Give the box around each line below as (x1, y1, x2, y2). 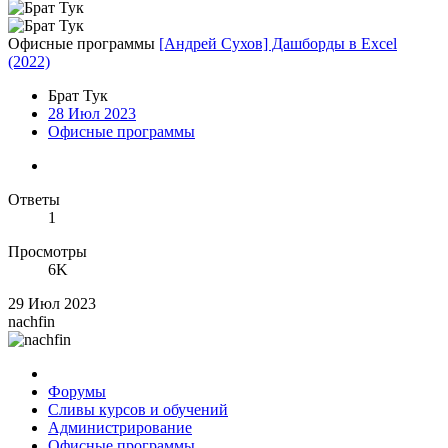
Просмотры (8, 242, 87, 260)
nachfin (8, 312, 55, 330)
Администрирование (48, 418, 192, 436)
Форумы (48, 382, 106, 400)
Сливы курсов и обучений (48, 400, 228, 418)
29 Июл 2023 (8, 294, 96, 312)
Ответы (8, 190, 60, 208)
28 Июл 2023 (48, 104, 136, 122)
